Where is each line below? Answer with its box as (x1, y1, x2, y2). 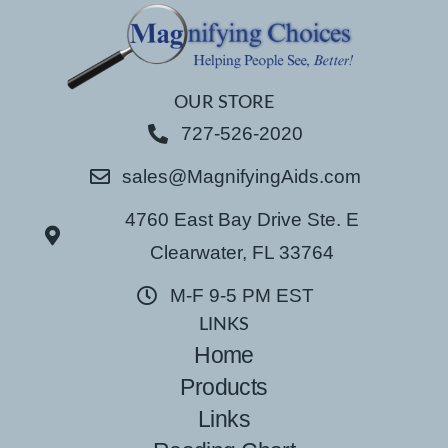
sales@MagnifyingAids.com (122, 166, 361, 188)
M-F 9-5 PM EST (169, 285, 314, 307)
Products (180, 374, 268, 401)
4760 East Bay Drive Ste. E (124, 209, 359, 231)
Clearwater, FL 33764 (149, 242, 334, 264)
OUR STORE (174, 94, 274, 113)
